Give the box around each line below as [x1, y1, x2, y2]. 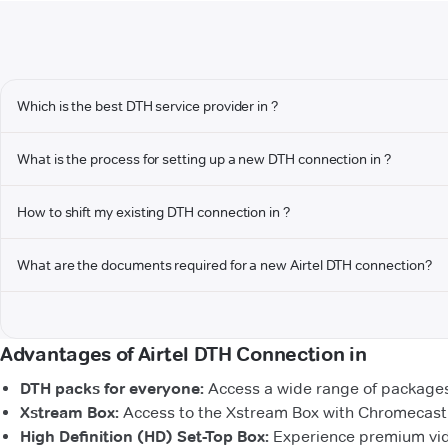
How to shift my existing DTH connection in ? [17, 203, 290, 222]
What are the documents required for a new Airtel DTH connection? [17, 256, 432, 275]
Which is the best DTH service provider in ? [17, 97, 278, 116]
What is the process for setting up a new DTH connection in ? [17, 150, 391, 169]
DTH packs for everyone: [20, 379, 204, 399]
